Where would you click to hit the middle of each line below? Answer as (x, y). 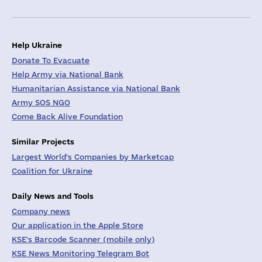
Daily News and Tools (53, 196)
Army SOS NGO (41, 102)
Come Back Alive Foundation (67, 116)
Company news (41, 211)
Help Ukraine (37, 45)
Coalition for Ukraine (52, 171)
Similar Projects (43, 141)
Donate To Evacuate (51, 60)
